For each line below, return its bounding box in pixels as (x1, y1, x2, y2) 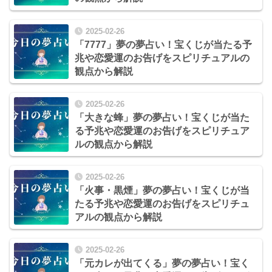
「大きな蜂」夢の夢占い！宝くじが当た (75, 112, 250, 123)
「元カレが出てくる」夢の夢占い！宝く (75, 258, 250, 269)
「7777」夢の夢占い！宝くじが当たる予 (75, 39, 252, 50)
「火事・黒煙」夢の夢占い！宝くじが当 (75, 185, 250, 195)
